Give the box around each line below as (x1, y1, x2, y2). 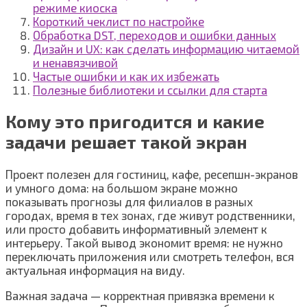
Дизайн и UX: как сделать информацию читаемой (33, 42, 299, 56)
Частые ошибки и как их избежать (33, 69, 219, 84)
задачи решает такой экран (5, 132, 247, 153)
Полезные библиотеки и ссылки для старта (33, 83, 267, 97)
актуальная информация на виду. (5, 262, 185, 277)
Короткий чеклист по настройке (33, 14, 204, 29)
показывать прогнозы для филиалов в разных (5, 194, 253, 208)
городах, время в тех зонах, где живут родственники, (5, 208, 295, 222)
